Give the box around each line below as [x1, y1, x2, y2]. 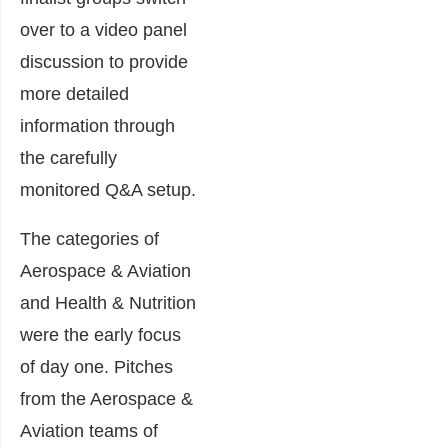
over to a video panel [20, 20, 187, 40]
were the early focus [20, 325, 181, 345]
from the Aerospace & [20, 389, 193, 409]
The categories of [20, 229, 159, 249]
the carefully [20, 148, 117, 168]
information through [20, 116, 175, 136]
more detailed [20, 84, 129, 104]
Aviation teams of [20, 421, 158, 441]
